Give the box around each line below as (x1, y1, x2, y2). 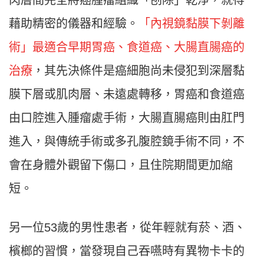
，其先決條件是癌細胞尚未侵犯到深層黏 (32, 64, 245, 78)
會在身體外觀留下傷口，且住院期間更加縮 (9, 159, 233, 172)
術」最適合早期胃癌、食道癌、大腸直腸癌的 (9, 41, 245, 54)
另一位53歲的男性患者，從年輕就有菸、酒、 (9, 221, 246, 235)
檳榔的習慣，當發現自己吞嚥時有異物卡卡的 (9, 245, 245, 258)
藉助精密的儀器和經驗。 (9, 17, 138, 31)
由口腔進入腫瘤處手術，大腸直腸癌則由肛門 (9, 111, 245, 125)
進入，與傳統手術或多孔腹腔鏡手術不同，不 (9, 135, 245, 148)
